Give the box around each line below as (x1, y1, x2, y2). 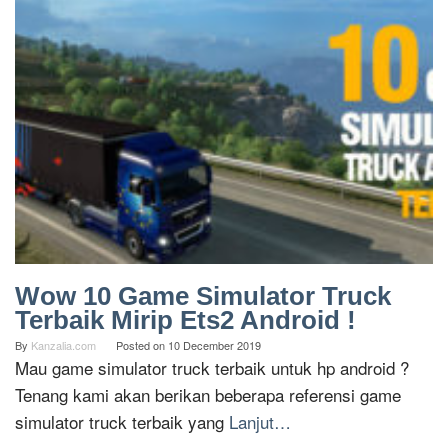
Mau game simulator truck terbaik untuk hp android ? (15, 355, 409, 381)
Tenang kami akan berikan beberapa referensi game (15, 382, 401, 408)
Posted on (116, 337, 168, 354)
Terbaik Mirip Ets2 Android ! (15, 305, 356, 336)
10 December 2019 (168, 337, 261, 354)
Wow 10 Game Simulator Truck (15, 281, 391, 312)
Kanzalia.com (31, 337, 96, 354)
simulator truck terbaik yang (15, 409, 229, 435)
